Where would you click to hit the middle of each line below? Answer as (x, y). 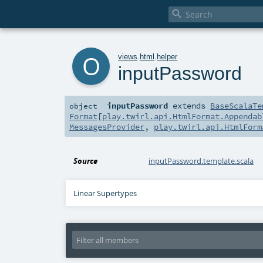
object (83, 106)
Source (86, 161)
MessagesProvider (107, 127)
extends (189, 106)
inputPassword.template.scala (201, 161)
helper (167, 56)
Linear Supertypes (105, 193)
